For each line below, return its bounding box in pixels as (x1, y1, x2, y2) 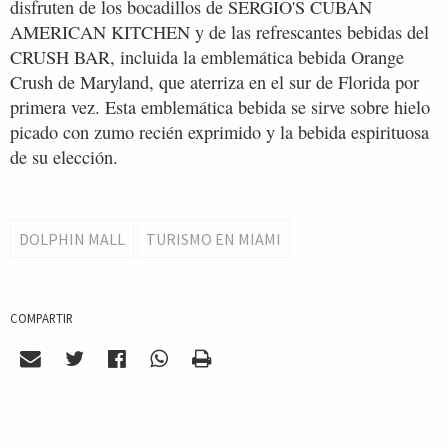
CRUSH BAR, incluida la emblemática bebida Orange (10, 45, 404, 70)
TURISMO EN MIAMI (146, 229, 281, 250)
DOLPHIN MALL (19, 229, 125, 250)
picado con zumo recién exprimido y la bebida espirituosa (10, 120, 429, 145)
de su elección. (10, 145, 118, 170)
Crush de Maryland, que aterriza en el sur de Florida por (10, 70, 419, 95)
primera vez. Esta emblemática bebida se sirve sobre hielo (10, 95, 430, 120)
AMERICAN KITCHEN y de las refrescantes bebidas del (10, 20, 429, 45)
